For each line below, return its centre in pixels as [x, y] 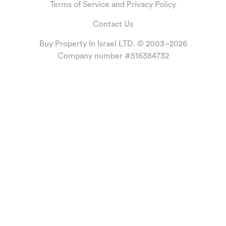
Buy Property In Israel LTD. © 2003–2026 [113, 44]
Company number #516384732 [113, 56]
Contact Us [113, 24]
